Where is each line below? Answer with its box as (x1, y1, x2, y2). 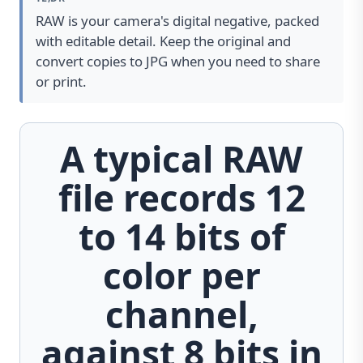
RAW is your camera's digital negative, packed (36, 11, 319, 30)
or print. (36, 71, 87, 91)
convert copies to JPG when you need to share (36, 51, 320, 70)
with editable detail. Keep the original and (36, 31, 291, 50)
